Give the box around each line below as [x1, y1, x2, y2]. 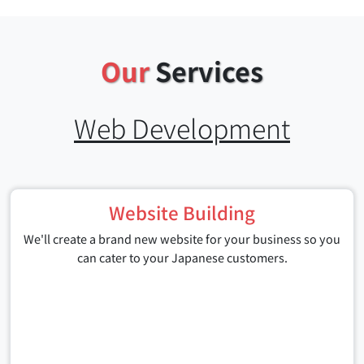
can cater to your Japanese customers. [76, 249, 288, 266]
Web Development [74, 109, 290, 147]
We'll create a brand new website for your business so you [24, 230, 340, 248]
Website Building [109, 199, 255, 226]
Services [149, 52, 263, 90]
